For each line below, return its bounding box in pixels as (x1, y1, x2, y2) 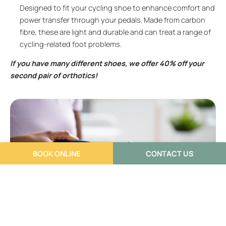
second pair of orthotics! (10, 70, 97, 81)
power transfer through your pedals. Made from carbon (20, 14, 205, 25)
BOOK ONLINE (32, 148, 81, 158)
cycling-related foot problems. (20, 38, 122, 49)
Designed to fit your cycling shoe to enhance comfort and (20, 2, 215, 13)
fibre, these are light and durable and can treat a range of (20, 26, 211, 37)
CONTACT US (145, 148, 194, 158)
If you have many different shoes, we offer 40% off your (10, 58, 204, 69)
